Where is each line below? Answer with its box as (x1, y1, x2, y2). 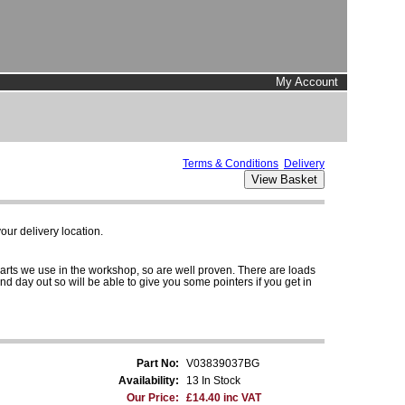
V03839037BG (186, 356, 259, 370)
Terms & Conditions (183, 156, 278, 170)
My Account (276, 75, 338, 89)
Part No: (137, 356, 179, 370)
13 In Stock (186, 373, 240, 387)
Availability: (118, 373, 179, 387)
